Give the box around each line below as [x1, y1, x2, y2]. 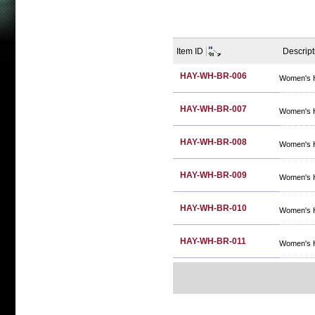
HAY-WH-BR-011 [180, 236, 246, 246]
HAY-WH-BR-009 [180, 170, 247, 180]
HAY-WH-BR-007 [180, 104, 247, 114]
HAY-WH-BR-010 [180, 203, 247, 213]
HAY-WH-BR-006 [180, 71, 247, 81]
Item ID [176, 46, 203, 56]
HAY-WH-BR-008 [180, 137, 247, 147]
